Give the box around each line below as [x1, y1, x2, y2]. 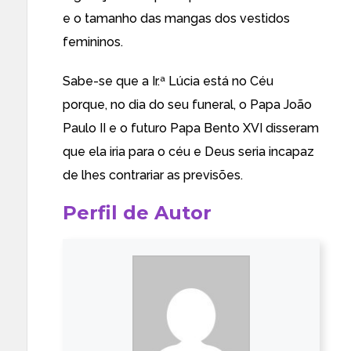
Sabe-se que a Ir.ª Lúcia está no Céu [63, 74, 273, 89]
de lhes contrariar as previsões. [63, 168, 243, 183]
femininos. [63, 34, 123, 49]
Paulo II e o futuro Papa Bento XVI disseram [63, 121, 319, 136]
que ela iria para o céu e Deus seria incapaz [63, 144, 314, 159]
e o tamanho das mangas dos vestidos [63, 11, 290, 26]
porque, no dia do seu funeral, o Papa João [63, 97, 312, 112]
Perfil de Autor [63, 201, 212, 224]
